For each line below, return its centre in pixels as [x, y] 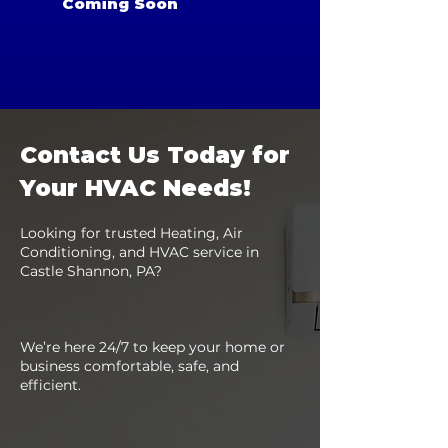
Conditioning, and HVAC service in [139, 252]
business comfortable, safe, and [129, 366]
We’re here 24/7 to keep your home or [152, 347]
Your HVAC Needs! [135, 188]
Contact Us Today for [155, 155]
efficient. [50, 385]
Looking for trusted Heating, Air [131, 233]
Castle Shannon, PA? [91, 271]
